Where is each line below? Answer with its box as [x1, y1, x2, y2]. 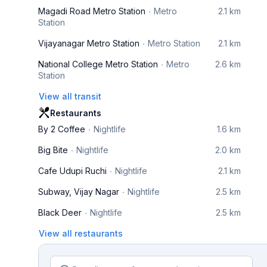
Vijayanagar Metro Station [38, 38, 139, 48]
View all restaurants [39, 228, 123, 238]
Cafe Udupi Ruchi [38, 166, 107, 176]
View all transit [39, 91, 101, 101]
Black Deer [38, 207, 82, 218]
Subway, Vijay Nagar [38, 187, 119, 197]
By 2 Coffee [38, 124, 85, 134]
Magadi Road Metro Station [38, 6, 145, 16]
